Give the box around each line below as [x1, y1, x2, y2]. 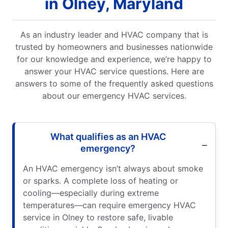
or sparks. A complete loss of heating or [23, 175, 178, 186]
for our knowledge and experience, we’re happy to [16, 53, 212, 64]
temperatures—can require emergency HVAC [23, 199, 196, 210]
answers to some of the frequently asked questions [15, 78, 213, 89]
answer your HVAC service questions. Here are [24, 66, 204, 76]
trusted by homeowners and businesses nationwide [15, 41, 213, 52]
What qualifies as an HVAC [50, 131, 166, 142]
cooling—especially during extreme [23, 187, 159, 198]
